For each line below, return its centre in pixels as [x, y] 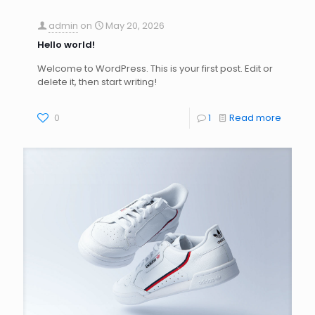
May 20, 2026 [135, 26]
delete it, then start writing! [97, 82]
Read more [255, 118]
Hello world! [66, 45]
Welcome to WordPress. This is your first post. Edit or [155, 69]
